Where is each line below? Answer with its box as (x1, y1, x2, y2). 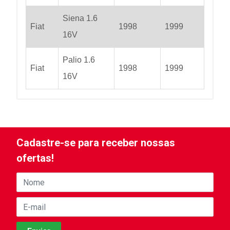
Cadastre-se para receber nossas (16, 137, 175, 149)
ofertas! (16, 152, 54, 164)
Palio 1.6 (63, 55, 95, 64)
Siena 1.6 (63, 13, 98, 23)
